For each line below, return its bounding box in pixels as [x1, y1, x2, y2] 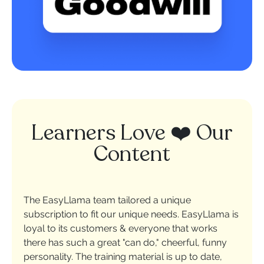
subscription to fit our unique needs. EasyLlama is [24, 209, 239, 220]
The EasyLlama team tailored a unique [24, 194, 191, 206]
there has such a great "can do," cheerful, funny [24, 237, 227, 249]
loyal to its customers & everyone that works [24, 223, 217, 235]
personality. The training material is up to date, [24, 251, 222, 263]
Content [94, 140, 170, 169]
